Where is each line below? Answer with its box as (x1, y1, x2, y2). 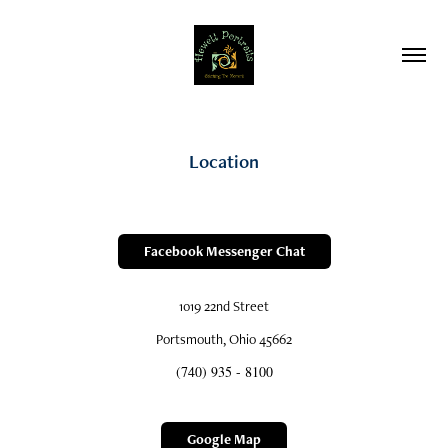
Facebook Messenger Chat (143, 242, 305, 260)
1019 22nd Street (179, 297, 269, 315)
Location (189, 149, 259, 174)
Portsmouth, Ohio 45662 (156, 330, 292, 348)
